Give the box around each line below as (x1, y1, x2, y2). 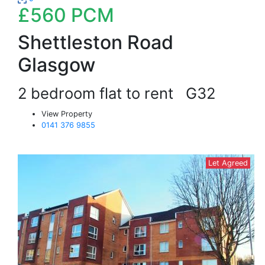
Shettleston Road (18, 31, 173, 54)
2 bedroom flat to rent (18, 84, 186, 102)
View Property (41, 109, 92, 118)
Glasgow (18, 53, 95, 76)
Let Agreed (208, 159, 248, 167)
